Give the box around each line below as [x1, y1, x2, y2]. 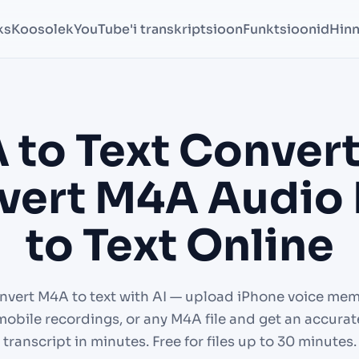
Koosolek [10, 20, 74, 38]
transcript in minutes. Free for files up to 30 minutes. [2, 333, 357, 350]
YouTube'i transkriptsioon [73, 20, 243, 38]
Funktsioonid [242, 20, 329, 38]
